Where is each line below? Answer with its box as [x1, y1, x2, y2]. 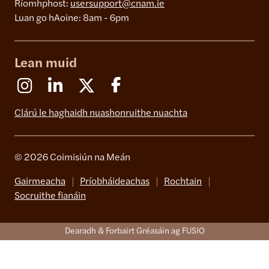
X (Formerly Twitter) [96, 79, 180, 89]
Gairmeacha [14, 177, 65, 187]
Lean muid [14, 57, 77, 71]
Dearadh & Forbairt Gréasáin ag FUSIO [64, 227, 205, 237]
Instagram [35, 79, 78, 89]
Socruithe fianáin [14, 192, 86, 202]
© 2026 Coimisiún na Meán [14, 153, 130, 163]
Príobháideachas [80, 177, 150, 187]
